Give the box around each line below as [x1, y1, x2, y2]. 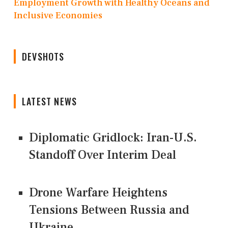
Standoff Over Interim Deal [29, 147, 176, 163]
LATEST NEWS [22, 95, 77, 108]
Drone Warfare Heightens [29, 185, 167, 201]
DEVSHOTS [22, 50, 65, 64]
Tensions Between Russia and [29, 202, 189, 218]
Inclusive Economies [14, 10, 102, 22]
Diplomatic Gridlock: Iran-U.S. [29, 130, 197, 146]
